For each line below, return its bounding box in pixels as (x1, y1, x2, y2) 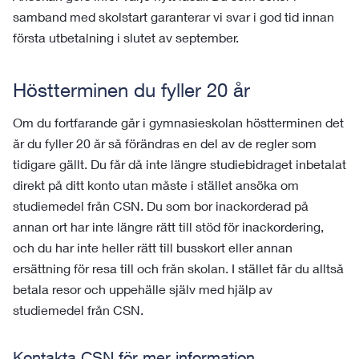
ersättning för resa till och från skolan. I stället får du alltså (13, 260, 344, 276)
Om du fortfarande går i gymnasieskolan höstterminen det (13, 115, 344, 130)
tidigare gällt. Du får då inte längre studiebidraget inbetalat (13, 156, 346, 171)
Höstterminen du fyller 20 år (13, 79, 250, 101)
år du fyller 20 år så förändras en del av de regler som (13, 135, 317, 151)
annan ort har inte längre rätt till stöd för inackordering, (13, 219, 324, 234)
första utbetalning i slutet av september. (13, 30, 239, 45)
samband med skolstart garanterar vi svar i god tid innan (13, 9, 334, 24)
